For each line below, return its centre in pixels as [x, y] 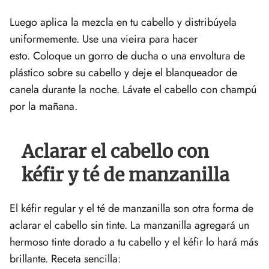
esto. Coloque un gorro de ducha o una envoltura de [127, 56]
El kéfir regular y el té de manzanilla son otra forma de [131, 209]
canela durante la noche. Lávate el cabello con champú [133, 90]
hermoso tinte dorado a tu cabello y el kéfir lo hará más [134, 242]
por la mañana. [44, 107]
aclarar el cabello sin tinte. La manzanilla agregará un [129, 225]
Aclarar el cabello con [115, 152]
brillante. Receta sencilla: [65, 259]
